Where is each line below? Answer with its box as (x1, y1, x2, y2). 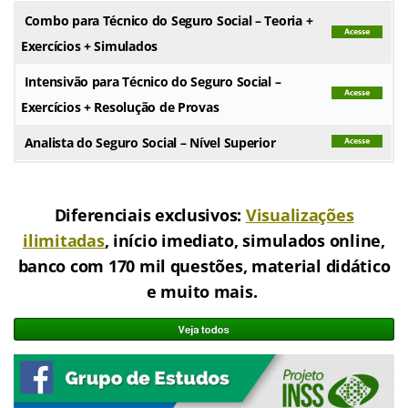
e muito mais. (146, 280, 262, 303)
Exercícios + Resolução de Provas (21, 98, 219, 117)
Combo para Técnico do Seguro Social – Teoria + (24, 12, 313, 30)
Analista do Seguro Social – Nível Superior (21, 134, 276, 152)
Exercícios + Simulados (21, 37, 158, 56)
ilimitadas (23, 229, 105, 252)
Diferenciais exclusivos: (54, 204, 246, 227)
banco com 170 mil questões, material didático (17, 255, 391, 278)
